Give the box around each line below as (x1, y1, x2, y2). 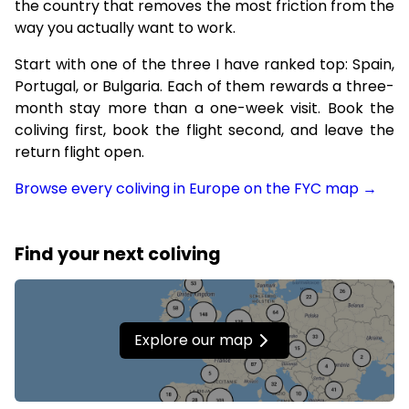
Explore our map (134, 330, 253, 351)
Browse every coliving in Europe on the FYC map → (15, 178, 377, 199)
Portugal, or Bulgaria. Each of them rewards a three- (15, 76, 394, 97)
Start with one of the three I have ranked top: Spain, (15, 54, 394, 75)
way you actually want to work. (15, 17, 236, 38)
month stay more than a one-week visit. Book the (15, 98, 394, 119)
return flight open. (15, 142, 144, 163)
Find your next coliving (15, 242, 221, 267)
